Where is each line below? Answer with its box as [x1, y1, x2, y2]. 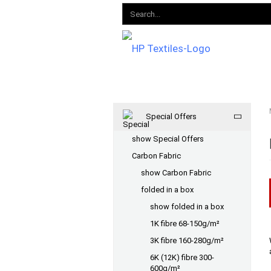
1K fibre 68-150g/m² [150, 219, 220, 228]
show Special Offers [132, 134, 204, 143]
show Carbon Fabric [141, 168, 211, 177]
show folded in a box [150, 202, 224, 211]
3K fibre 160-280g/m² [150, 236, 224, 245]
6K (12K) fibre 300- [150, 253, 214, 262]
